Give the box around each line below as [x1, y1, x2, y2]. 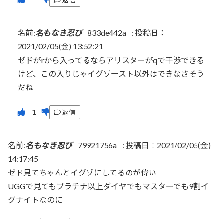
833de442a [88, 28, 126, 38]
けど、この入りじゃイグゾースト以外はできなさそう [18, 69, 204, 79]
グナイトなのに [8, 195, 63, 205]
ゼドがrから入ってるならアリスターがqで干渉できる [18, 55, 204, 65]
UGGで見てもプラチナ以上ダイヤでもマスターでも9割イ [8, 181, 209, 191]
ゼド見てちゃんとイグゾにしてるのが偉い [8, 168, 156, 177]
